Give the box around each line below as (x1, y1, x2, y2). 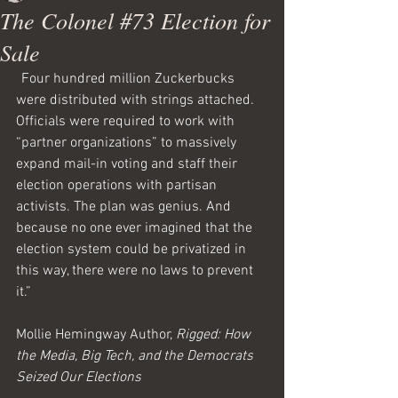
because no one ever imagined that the (16, 219, 256, 237)
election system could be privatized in (16, 241, 250, 259)
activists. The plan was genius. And (16, 198, 235, 216)
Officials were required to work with (16, 113, 238, 131)
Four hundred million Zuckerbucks (21, 70, 238, 88)
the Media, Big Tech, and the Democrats (16, 347, 257, 365)
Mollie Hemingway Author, (16, 326, 176, 344)
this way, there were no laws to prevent (16, 262, 257, 280)
